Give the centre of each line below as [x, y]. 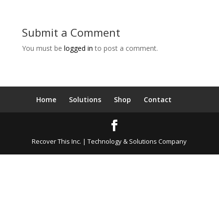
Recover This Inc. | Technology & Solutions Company [109, 141]
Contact [158, 99]
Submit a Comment [71, 32]
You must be [43, 48]
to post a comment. [125, 48]
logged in [78, 48]
